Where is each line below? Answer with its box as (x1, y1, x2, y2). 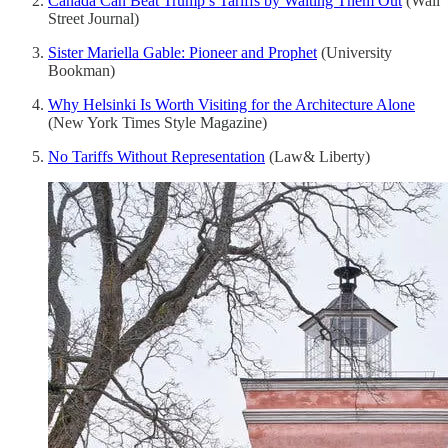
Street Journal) (48, 9, 139, 27)
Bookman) (48, 61, 115, 79)
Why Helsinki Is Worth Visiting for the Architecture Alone (48, 95, 415, 113)
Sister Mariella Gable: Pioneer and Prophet (48, 43, 317, 61)
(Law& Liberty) (265, 147, 370, 165)
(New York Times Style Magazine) (48, 113, 267, 131)
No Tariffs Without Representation (48, 147, 265, 165)
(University (317, 43, 392, 61)
